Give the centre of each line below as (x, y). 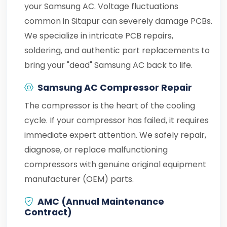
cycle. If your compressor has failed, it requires (117, 120)
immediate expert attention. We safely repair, (115, 135)
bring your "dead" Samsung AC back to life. (108, 65)
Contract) (48, 212)
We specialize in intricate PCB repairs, (99, 36)
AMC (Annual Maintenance (101, 202)
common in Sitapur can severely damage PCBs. (118, 21)
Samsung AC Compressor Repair (115, 88)
